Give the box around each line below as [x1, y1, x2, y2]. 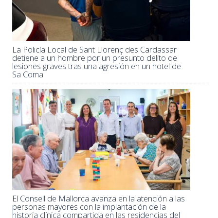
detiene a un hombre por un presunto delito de [12, 53, 177, 64]
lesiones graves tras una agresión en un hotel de [12, 61, 181, 72]
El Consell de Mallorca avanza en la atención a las [12, 193, 185, 204]
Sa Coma [12, 69, 43, 80]
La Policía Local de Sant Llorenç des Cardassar [12, 44, 177, 55]
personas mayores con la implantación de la [12, 201, 166, 212]
